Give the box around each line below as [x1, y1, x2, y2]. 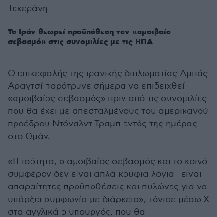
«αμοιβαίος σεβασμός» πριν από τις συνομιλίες [8, 93, 207, 104]
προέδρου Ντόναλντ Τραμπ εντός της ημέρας [8, 119, 197, 129]
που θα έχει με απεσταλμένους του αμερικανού [8, 106, 208, 116]
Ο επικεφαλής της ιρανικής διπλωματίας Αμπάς [8, 68, 208, 78]
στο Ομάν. [8, 131, 50, 141]
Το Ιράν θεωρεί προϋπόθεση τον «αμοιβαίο [8, 27, 171, 37]
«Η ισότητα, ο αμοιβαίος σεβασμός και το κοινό [8, 156, 207, 167]
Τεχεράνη [8, 3, 48, 14]
